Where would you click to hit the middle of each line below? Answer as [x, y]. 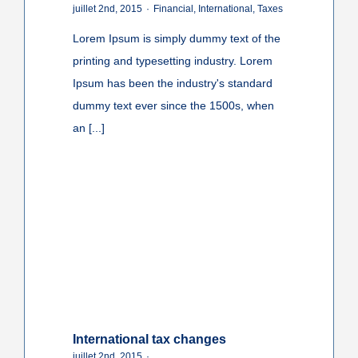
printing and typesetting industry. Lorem [172, 60]
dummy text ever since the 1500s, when [173, 105]
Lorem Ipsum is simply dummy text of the [176, 38]
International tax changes [149, 339]
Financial [173, 8]
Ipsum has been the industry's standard [172, 83]
